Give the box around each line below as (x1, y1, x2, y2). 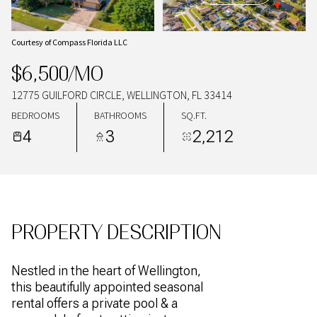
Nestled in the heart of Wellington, (11, 263, 201, 278)
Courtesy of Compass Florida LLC (11, 37, 127, 47)
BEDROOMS (11, 108, 59, 122)
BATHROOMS (94, 108, 146, 122)
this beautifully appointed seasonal (11, 279, 203, 294)
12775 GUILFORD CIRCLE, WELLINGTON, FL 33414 (11, 88, 232, 102)
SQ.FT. (181, 108, 207, 122)
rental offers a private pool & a (11, 296, 178, 311)
